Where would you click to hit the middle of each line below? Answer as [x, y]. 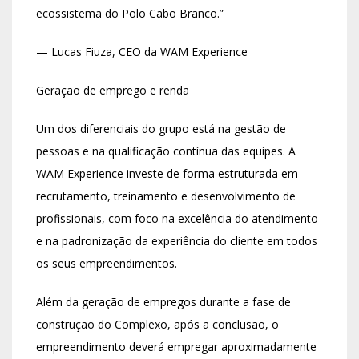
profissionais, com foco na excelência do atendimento [177, 219]
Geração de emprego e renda [113, 91]
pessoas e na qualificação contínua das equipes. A [166, 151]
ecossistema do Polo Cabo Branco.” [130, 14]
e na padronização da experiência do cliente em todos [177, 241]
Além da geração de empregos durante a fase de [163, 302]
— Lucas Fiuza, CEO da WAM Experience [142, 52]
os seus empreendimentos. [107, 264]
